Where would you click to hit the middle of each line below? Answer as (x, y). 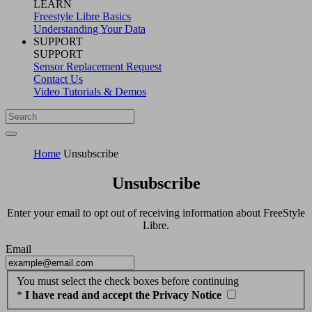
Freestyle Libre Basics (82, 16)
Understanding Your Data (89, 29)
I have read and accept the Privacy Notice (123, 295)
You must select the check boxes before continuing (128, 281)
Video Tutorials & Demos (90, 91)
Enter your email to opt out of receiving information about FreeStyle (156, 212)
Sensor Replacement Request (97, 66)
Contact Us (58, 79)
